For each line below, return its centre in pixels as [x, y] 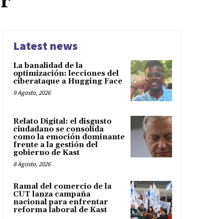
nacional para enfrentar [60, 202]
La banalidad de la [48, 66]
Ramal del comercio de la [62, 187]
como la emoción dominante [69, 137]
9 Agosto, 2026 [32, 92]
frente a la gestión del [55, 145]
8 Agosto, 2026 [32, 164]
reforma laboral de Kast [60, 210]
